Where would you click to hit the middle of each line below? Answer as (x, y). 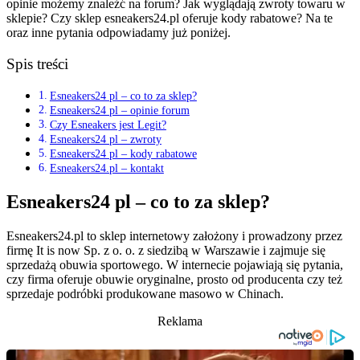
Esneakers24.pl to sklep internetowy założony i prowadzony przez (174, 236)
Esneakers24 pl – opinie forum (119, 110)
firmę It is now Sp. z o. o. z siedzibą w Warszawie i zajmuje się (166, 250)
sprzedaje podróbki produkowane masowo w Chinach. (147, 294)
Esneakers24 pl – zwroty (105, 139)
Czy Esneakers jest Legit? (108, 125)
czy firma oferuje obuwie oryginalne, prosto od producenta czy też (174, 279)
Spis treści (37, 64)
